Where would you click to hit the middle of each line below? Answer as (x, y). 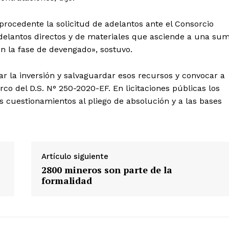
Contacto (114, 13)
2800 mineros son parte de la (107, 169)
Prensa (110, 28)
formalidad (66, 180)
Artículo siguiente (75, 156)
